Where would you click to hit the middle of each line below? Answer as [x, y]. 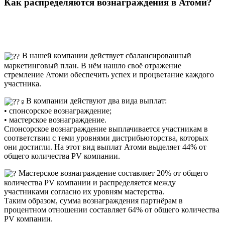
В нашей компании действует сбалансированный [106, 56]
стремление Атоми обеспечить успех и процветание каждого [109, 75]
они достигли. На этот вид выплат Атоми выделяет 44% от [105, 147]
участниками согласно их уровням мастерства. [84, 192]
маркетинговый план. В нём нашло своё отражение [93, 66]
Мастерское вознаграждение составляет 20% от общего [113, 173]
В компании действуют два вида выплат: [97, 101]
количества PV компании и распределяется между [90, 183]
